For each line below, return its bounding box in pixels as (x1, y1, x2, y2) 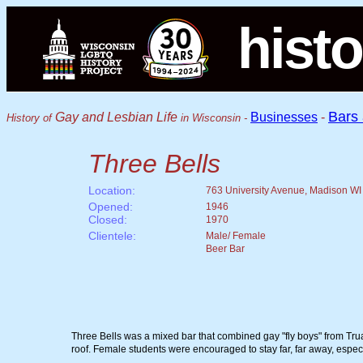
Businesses (250, 110, 318, 124)
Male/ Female (206, 230, 266, 241)
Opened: (88, 200, 133, 213)
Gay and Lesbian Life (52, 110, 181, 124)
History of (6, 112, 52, 124)
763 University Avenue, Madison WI (206, 185, 361, 196)
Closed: (88, 213, 127, 226)
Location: (88, 184, 135, 197)
